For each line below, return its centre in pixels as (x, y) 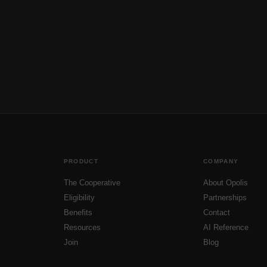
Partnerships (225, 198)
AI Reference (226, 227)
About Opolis (226, 183)
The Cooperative (92, 183)
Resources (82, 227)
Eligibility (79, 198)
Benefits (78, 212)
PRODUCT (81, 161)
